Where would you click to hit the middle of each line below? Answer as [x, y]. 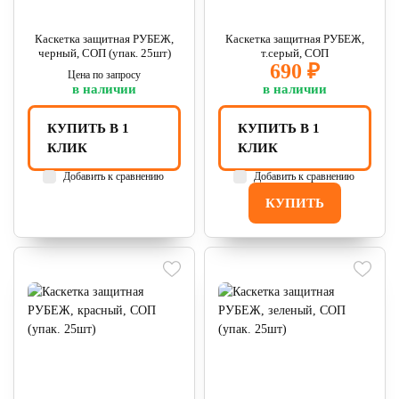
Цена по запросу [104, 75]
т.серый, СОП [295, 53]
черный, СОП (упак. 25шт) [104, 53]
